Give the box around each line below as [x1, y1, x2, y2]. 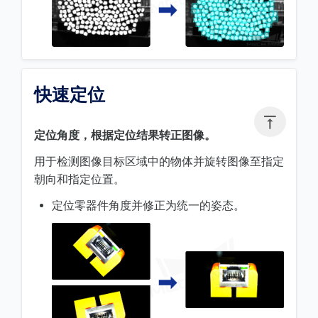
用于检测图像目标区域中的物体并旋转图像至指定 [34, 154, 284, 168]
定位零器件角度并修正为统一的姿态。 [52, 198, 245, 212]
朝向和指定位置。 [34, 172, 125, 186]
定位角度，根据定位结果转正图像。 [34, 128, 216, 142]
